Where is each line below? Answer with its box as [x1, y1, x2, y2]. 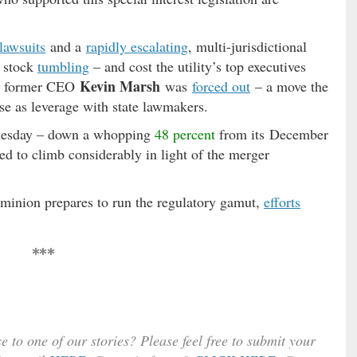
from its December [215, 124, 328, 144]
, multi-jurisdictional [188, 37, 307, 57]
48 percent [155, 124, 215, 144]
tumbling [37, 57, 89, 76]
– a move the [250, 76, 328, 96]
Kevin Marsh [80, 76, 160, 97]
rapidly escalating [86, 37, 188, 57]
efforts [264, 192, 300, 212]
